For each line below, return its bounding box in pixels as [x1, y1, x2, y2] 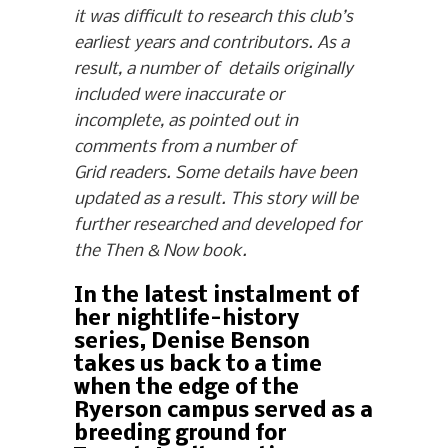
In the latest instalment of [74, 285, 359, 309]
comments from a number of [74, 138, 296, 158]
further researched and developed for [74, 216, 361, 236]
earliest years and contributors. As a [74, 34, 349, 54]
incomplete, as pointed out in [74, 112, 298, 132]
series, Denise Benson [74, 331, 310, 355]
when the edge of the [74, 377, 299, 401]
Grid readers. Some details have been [74, 164, 357, 184]
